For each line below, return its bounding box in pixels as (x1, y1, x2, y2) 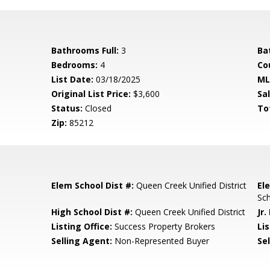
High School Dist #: (51, 206, 133, 218)
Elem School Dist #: (51, 180, 134, 191)
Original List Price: (51, 88, 131, 99)
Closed (83, 102, 112, 114)
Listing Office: (51, 221, 113, 232)
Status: (51, 102, 83, 114)
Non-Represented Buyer (112, 235, 210, 246)
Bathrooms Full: (51, 45, 119, 56)
